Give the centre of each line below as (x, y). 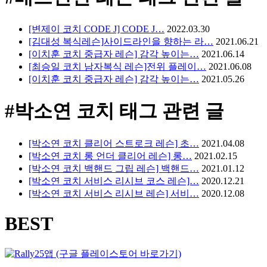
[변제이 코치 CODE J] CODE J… (97, 29)
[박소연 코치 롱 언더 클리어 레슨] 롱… (110, 156)
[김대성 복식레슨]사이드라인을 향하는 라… (121, 41)
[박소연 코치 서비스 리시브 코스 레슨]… (114, 181)
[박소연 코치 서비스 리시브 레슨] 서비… (114, 193)
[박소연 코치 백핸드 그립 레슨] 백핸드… (114, 168)
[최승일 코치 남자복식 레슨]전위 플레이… (117, 66)
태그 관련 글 (169, 111)
